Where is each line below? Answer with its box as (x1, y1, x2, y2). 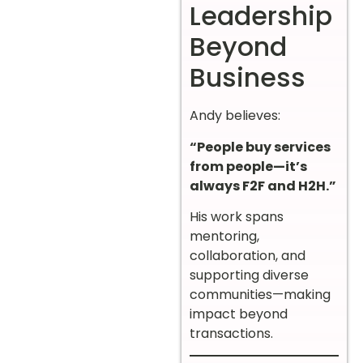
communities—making (190, 284, 331, 304)
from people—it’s (190, 156, 307, 176)
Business (190, 59, 305, 96)
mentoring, (190, 226, 259, 246)
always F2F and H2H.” (190, 176, 336, 195)
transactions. (190, 323, 273, 343)
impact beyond (190, 304, 288, 323)
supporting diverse (190, 265, 309, 284)
